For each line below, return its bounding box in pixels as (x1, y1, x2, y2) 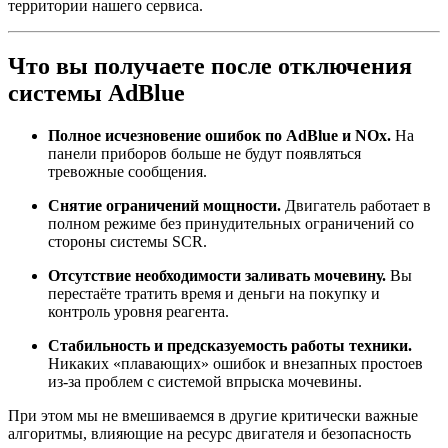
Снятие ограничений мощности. (48, 196, 281, 214)
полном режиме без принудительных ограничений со (48, 214, 414, 232)
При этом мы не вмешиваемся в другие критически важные (8, 406, 418, 424)
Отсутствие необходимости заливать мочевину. (48, 266, 386, 284)
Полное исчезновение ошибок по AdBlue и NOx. (48, 126, 391, 144)
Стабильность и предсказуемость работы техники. (48, 336, 412, 354)
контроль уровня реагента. (48, 302, 229, 320)
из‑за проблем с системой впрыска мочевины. (48, 372, 362, 390)
